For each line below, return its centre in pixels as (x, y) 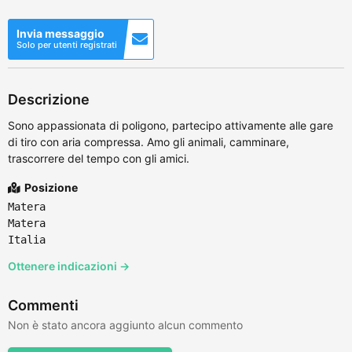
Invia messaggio (60, 33)
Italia (27, 239)
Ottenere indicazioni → (69, 266)
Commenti (43, 305)
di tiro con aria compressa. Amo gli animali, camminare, (148, 141)
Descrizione (49, 99)
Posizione (50, 187)
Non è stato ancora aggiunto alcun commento (125, 324)
